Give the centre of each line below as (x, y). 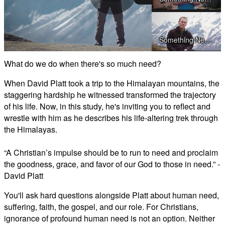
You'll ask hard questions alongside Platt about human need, (111, 195)
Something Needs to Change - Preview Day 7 (208, 212)
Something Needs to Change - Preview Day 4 (208, 123)
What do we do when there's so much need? (83, 63)
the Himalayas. (31, 129)
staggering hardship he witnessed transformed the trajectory (110, 94)
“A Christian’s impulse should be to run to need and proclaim (111, 152)
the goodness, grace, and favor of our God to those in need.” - (112, 164)
